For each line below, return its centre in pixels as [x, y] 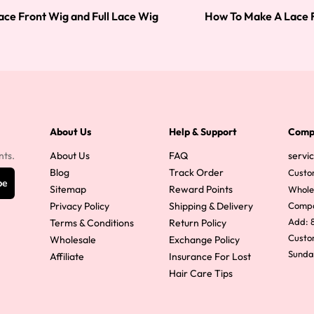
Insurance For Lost [210, 257]
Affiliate [67, 257]
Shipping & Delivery [211, 206]
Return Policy [198, 223]
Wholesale [73, 240]
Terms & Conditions [92, 223]
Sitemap [68, 189]
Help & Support [203, 132]
